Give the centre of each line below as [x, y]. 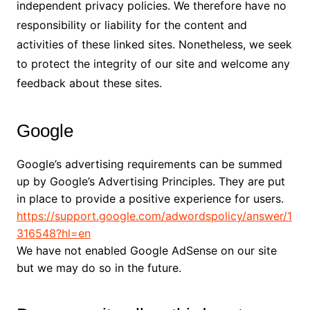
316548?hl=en [53, 233]
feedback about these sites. [89, 83]
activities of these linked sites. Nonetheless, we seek [154, 44]
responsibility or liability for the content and [131, 25]
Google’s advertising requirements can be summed [149, 164]
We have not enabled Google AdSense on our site [146, 250]
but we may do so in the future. [99, 267]
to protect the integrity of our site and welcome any [153, 63]
